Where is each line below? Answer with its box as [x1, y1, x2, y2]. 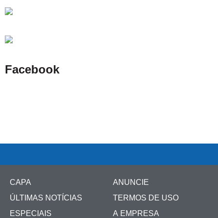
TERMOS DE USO [113, 193, 179, 202]
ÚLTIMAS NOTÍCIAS [10, 193, 82, 202]
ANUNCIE [113, 178, 149, 186]
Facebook [5, 62, 59, 76]
